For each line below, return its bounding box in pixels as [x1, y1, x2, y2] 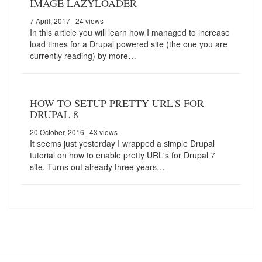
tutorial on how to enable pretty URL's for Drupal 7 [30, 149, 215, 161]
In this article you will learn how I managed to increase [30, 26, 230, 39]
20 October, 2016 [30, 127, 84, 137]
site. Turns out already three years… [30, 161, 165, 173]
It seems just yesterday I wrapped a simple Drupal [30, 137, 215, 150]
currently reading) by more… [30, 50, 136, 62]
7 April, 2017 [30, 16, 70, 26]
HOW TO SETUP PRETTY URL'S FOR [30, 96, 204, 111]
